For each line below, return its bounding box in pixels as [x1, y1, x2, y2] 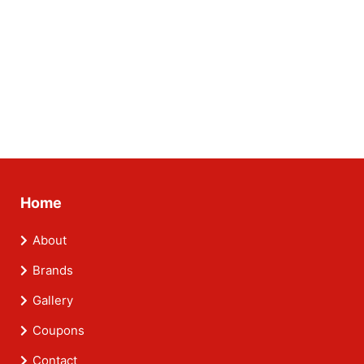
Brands [32, 262, 73, 279]
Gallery [32, 292, 73, 309]
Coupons [32, 323, 84, 339]
